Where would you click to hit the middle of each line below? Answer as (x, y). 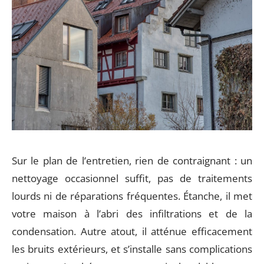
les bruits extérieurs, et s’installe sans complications (132, 249)
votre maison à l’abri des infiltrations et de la (132, 214)
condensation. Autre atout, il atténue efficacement (132, 232)
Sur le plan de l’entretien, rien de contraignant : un (132, 161)
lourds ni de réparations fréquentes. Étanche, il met (132, 196)
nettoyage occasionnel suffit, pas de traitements (132, 179)
